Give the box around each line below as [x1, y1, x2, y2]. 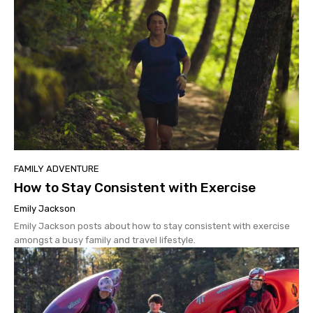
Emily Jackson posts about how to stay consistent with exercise [14, 221, 290, 232]
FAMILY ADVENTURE [14, 163, 99, 175]
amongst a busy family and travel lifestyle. [14, 235, 196, 246]
